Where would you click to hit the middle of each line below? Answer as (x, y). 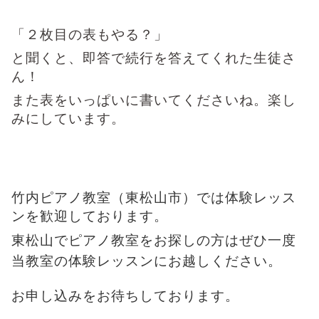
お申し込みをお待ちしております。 (125, 296)
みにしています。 (68, 118)
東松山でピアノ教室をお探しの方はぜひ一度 (154, 240)
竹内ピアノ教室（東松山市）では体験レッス (154, 197)
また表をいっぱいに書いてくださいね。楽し (154, 100)
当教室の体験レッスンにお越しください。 (147, 261)
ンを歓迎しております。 (90, 216)
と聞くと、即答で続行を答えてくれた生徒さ (154, 58)
